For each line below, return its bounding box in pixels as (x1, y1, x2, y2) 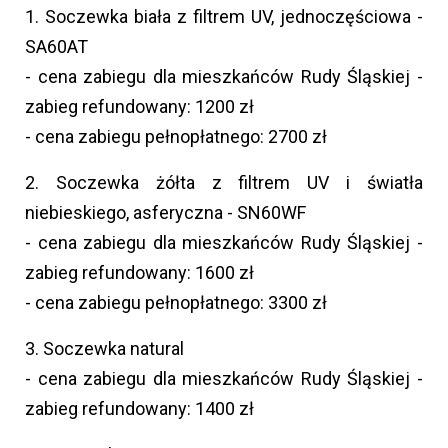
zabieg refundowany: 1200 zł (25, 95, 254, 117)
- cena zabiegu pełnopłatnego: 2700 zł (25, 125, 327, 147)
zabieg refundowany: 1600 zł (25, 261, 254, 283)
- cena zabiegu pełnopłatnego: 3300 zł (25, 291, 327, 313)
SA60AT (25, 35, 88, 57)
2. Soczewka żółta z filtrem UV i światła (25, 171, 423, 193)
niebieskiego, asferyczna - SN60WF (25, 201, 306, 223)
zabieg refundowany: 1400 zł (25, 397, 254, 419)
